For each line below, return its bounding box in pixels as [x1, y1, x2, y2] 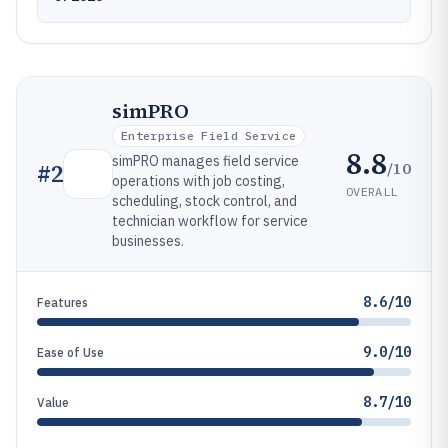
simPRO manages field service [112, 152, 299, 170]
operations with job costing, [112, 172, 285, 190]
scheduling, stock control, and [112, 192, 297, 210]
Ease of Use [37, 345, 104, 360]
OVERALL [346, 183, 398, 199]
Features [37, 295, 88, 310]
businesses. [112, 232, 184, 250]
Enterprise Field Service [121, 128, 297, 143]
